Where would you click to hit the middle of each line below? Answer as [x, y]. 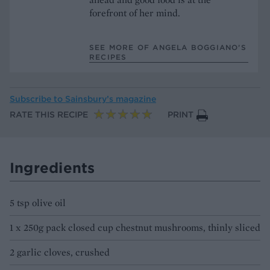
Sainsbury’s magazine [111, 99]
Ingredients [52, 168]
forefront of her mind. [135, 13]
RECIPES [108, 57]
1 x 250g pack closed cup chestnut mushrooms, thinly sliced [135, 228]
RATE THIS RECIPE [49, 115]
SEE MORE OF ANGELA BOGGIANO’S [168, 47]
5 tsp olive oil [38, 203]
